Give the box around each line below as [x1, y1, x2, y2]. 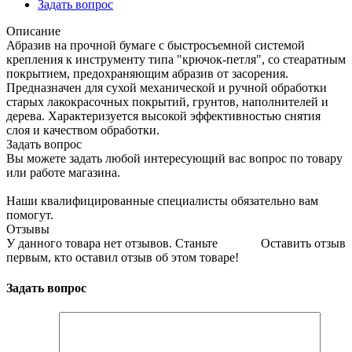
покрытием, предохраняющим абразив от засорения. [6, 66, 288, 80]
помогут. [6, 207, 53, 222]
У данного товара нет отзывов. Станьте [6, 236, 218, 250]
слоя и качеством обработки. [6, 123, 159, 137]
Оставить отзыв [261, 236, 346, 250]
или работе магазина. [6, 165, 120, 179]
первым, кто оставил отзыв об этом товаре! [6, 250, 239, 264]
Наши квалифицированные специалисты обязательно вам [6, 193, 318, 207]
